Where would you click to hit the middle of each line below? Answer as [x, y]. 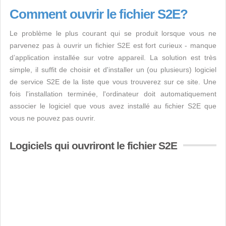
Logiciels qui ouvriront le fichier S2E [93, 146]
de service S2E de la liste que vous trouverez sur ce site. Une [113, 82]
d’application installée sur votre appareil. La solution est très [113, 58]
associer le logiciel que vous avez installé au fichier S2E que [113, 106]
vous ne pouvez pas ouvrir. [52, 118]
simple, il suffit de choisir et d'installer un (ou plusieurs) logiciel [113, 70]
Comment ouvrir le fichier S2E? [99, 14]
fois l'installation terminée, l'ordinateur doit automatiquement [113, 94]
